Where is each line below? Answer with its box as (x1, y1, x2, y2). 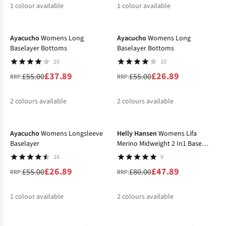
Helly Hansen (117, 129, 157, 139)
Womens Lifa (158, 129, 197, 139)
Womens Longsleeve (41, 129, 103, 139)
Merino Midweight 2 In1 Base (117, 139, 202, 149)
